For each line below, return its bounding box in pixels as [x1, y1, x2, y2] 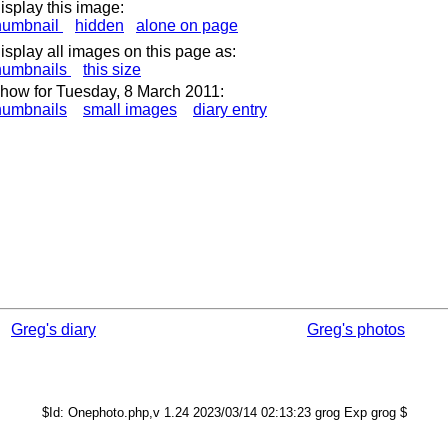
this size [83, 61, 141, 78]
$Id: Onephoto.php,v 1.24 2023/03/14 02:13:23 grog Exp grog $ [41, 405, 407, 420]
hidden [75, 17, 124, 34]
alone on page [136, 17, 238, 34]
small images [83, 101, 177, 118]
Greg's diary [11, 321, 96, 338]
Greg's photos [307, 321, 405, 338]
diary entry [193, 101, 267, 118]
